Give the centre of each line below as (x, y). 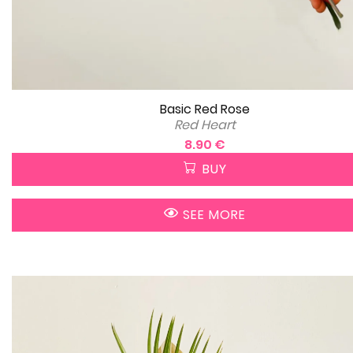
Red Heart (205, 124)
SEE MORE (212, 214)
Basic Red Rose (205, 109)
